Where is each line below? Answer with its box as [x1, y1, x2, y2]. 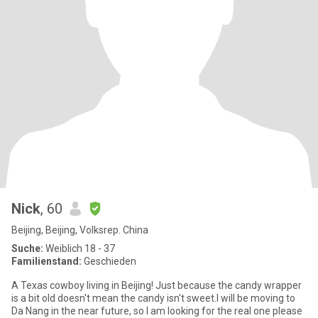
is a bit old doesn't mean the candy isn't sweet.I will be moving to [11, 292, 295, 304]
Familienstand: [11, 256, 82, 267]
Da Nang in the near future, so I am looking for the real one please [11, 305, 302, 317]
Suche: [11, 243, 43, 254]
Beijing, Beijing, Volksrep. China [11, 224, 148, 236]
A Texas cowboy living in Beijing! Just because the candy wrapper [11, 280, 302, 291]
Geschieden [82, 256, 136, 267]
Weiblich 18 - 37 [43, 243, 115, 254]
